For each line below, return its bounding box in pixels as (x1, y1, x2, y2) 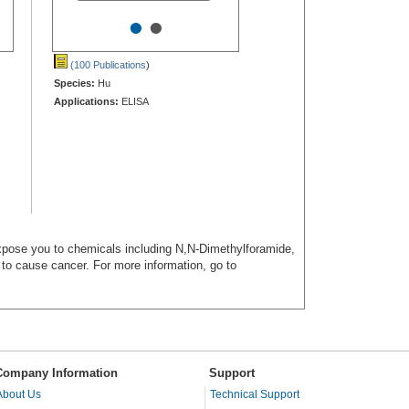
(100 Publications (68, 58, 146, 70)
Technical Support (210, 387, 299, 401)
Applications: (54, 95, 119, 107)
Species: (54, 77, 95, 89)
